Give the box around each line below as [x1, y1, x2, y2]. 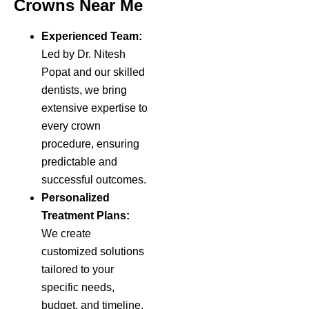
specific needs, [41, 281, 114, 293]
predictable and [41, 155, 117, 168]
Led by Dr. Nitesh [41, 48, 126, 60]
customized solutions [41, 245, 144, 257]
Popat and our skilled [41, 66, 145, 78]
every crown [41, 119, 101, 132]
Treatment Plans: [41, 209, 130, 221]
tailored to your [41, 263, 114, 275]
